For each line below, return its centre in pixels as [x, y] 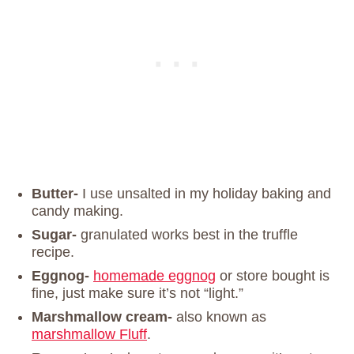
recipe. [53, 252]
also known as [219, 317]
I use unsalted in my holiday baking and [207, 194]
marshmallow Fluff [89, 335]
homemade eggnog [154, 276]
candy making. [77, 211]
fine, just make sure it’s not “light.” [137, 294]
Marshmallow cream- [102, 317]
